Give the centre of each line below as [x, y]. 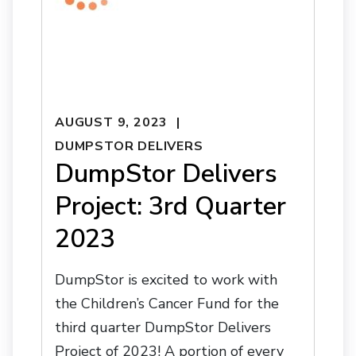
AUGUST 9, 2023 [112, 122]
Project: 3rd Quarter [170, 207]
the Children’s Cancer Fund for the [167, 304]
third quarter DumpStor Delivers [163, 328]
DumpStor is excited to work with [166, 280]
